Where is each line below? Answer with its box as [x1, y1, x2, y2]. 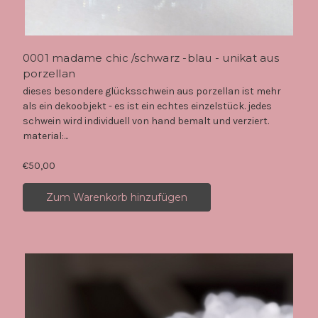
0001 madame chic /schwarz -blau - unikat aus [22, 51, 279, 65]
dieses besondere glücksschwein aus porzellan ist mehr [22, 85, 281, 98]
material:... [22, 130, 68, 143]
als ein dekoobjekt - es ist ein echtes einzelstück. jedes [22, 100, 272, 113]
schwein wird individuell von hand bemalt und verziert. [22, 115, 275, 128]
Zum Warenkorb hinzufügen [45, 191, 187, 204]
